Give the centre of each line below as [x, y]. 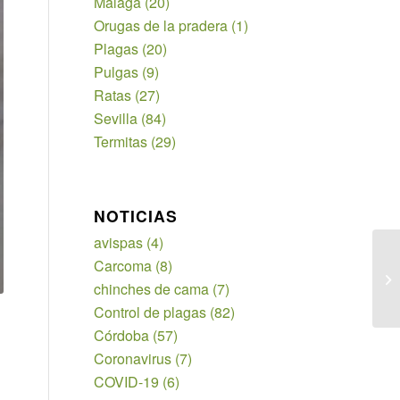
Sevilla [116, 118]
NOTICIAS [136, 216]
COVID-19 [127, 382]
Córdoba [122, 335]
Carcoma [123, 266]
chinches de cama [152, 289]
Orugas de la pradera [161, 25]
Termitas [121, 142]
